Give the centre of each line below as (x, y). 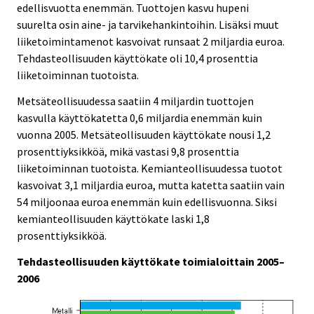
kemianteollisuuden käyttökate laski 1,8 (113, 219)
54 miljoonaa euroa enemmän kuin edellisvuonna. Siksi (147, 202)
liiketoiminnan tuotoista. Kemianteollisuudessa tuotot (150, 169)
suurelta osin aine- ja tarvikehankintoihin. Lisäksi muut (148, 25)
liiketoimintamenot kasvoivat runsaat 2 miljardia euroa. (151, 42)
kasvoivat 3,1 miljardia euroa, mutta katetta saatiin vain (151, 185)
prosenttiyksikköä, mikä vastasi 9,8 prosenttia (128, 152)
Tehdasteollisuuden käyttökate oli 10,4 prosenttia (137, 59)
